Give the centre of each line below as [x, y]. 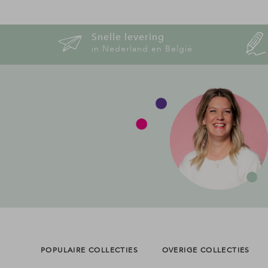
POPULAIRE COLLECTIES [89, 250]
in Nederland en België [142, 49]
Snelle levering [128, 37]
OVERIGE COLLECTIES [206, 250]
